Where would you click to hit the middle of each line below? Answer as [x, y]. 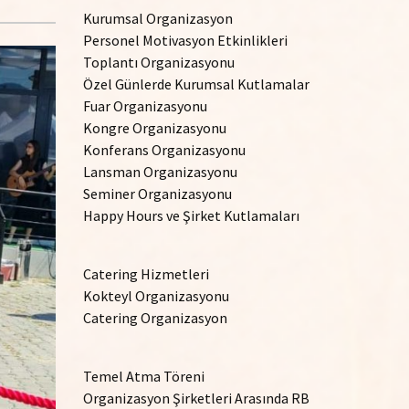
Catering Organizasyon [155, 318]
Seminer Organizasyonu [157, 194]
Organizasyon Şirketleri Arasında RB [196, 398]
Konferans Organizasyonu [164, 150]
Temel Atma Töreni [144, 376]
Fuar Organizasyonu [145, 106]
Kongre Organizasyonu [155, 128]
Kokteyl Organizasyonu [156, 296]
